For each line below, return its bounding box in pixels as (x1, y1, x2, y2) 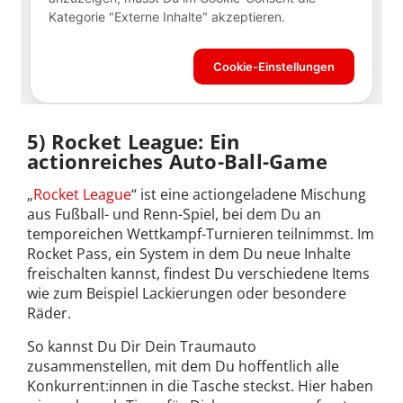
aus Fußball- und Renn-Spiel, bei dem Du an (27, 204, 321, 225)
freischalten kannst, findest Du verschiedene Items (27, 264, 370, 284)
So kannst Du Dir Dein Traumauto (27, 336, 256, 357)
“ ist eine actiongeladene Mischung (131, 184, 366, 205)
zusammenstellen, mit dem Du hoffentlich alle (27, 356, 339, 377)
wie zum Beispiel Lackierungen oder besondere (27, 283, 346, 304)
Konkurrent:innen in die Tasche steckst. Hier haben (27, 376, 373, 397)
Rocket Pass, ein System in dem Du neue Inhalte (27, 244, 351, 264)
